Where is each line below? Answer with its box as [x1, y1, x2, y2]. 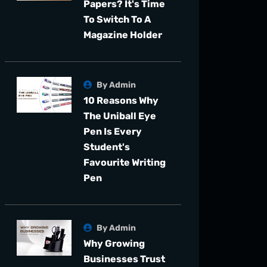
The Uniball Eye [83, 110, 157, 122]
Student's [83, 141, 131, 153]
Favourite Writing [83, 157, 166, 168]
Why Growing [83, 238, 145, 249]
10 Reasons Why [83, 95, 159, 106]
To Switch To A [83, 14, 151, 25]
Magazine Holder [83, 29, 163, 41]
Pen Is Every [83, 126, 142, 137]
